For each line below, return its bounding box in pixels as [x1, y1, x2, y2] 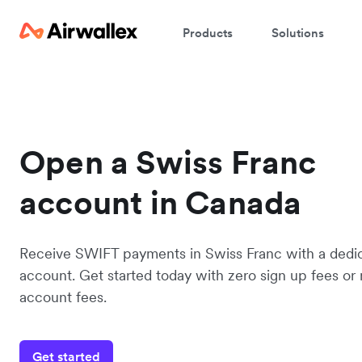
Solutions [271, 24, 324, 40]
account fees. [19, 288, 107, 306]
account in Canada [19, 183, 302, 223]
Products [183, 24, 233, 40]
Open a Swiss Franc [19, 142, 317, 183]
